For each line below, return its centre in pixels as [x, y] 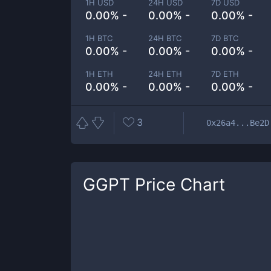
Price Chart [178, 184]
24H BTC [165, 38]
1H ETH [99, 74]
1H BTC [99, 38]
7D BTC [225, 38]
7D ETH [225, 74]
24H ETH [165, 74]
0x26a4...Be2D [238, 122]
